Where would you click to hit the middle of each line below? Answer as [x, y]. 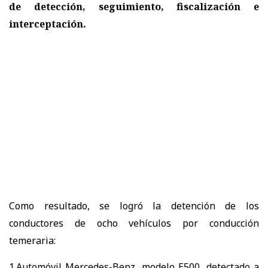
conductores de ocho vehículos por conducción [134, 223]
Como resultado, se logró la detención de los [134, 206]
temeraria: [32, 241]
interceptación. [48, 24]
